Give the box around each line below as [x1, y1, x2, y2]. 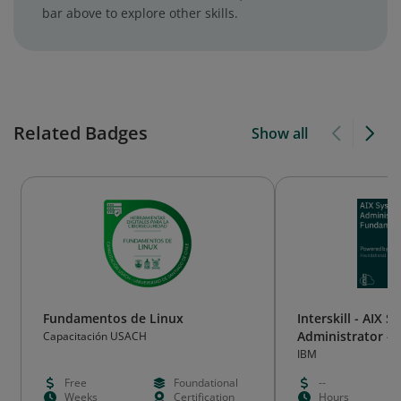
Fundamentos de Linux [43, 310, 183, 327]
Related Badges [13, 121, 148, 145]
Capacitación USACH [43, 328, 147, 344]
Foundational [173, 375, 238, 390]
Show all [251, 124, 308, 143]
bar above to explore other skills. [42, 4, 238, 21]
